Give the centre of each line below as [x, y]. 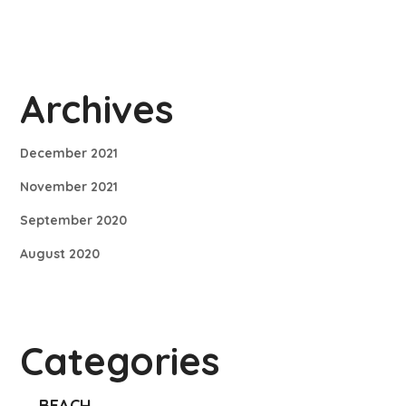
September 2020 [74, 220]
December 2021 [69, 153]
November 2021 [69, 186]
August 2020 [60, 253]
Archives [97, 109]
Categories [121, 361]
